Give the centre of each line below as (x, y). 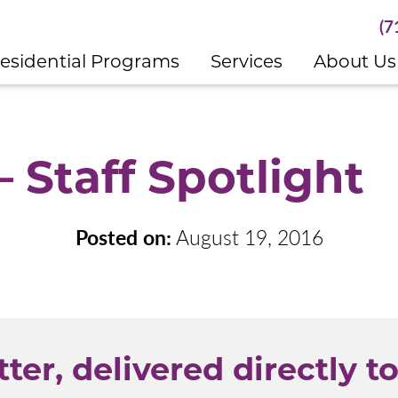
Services (247, 61)
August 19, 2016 (247, 237)
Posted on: (123, 237)
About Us (355, 61)
